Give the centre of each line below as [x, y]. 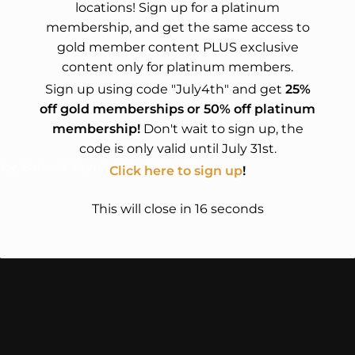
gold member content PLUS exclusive [177, 47]
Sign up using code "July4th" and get [165, 89]
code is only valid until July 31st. [177, 148]
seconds [235, 209]
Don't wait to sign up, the [221, 128]
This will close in [143, 209]
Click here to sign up [176, 170]
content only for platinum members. [177, 67]
